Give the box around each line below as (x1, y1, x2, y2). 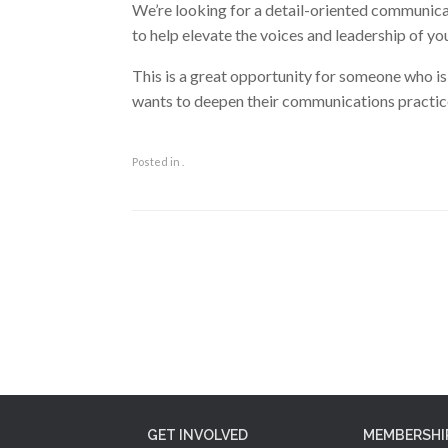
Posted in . (132, 154, 184, 168)
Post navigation (132, 232, 233, 248)
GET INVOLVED (147, 427, 248, 443)
